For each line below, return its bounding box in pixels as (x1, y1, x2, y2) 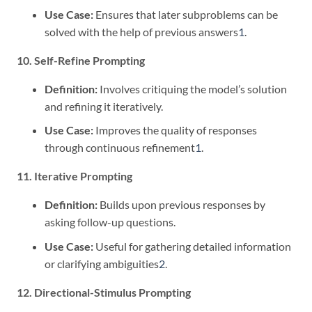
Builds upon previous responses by (97, 198, 265, 212)
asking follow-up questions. (45, 215, 175, 229)
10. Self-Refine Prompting (17, 53, 145, 67)
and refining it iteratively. (45, 99, 163, 113)
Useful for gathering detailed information (93, 239, 291, 253)
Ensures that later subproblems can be (93, 7, 278, 21)
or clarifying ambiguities (45, 256, 159, 270)
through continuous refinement (45, 141, 195, 155)
